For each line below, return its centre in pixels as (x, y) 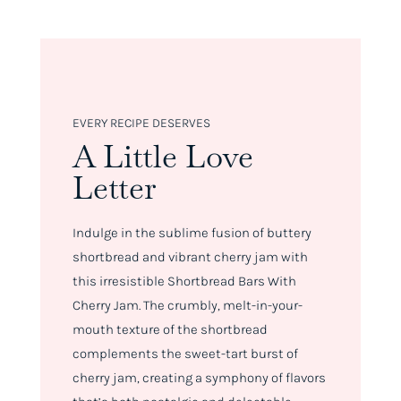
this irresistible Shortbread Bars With (184, 282)
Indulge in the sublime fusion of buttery (192, 233)
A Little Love (162, 157)
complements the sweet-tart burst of (185, 354)
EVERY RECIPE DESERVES (141, 124)
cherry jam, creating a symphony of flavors (199, 378)
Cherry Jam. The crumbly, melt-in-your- (187, 306)
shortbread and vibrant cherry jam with (190, 257)
